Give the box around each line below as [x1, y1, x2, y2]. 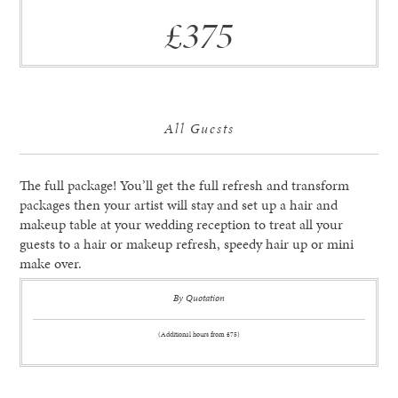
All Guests [163, 119, 235, 139]
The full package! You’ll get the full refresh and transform [20, 175, 350, 196]
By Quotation [173, 291, 225, 305]
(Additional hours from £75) [158, 329, 240, 340]
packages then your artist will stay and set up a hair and [20, 195, 338, 216]
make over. [20, 253, 83, 275]
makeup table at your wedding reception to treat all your [20, 214, 344, 235]
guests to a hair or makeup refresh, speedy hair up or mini [20, 234, 354, 255]
